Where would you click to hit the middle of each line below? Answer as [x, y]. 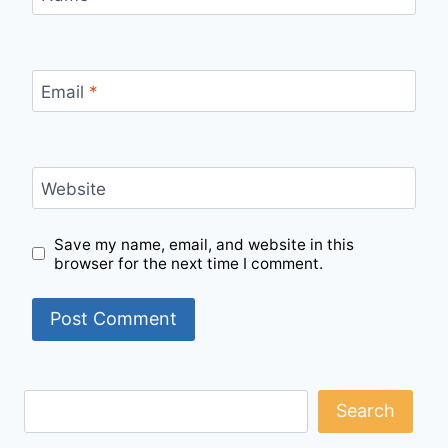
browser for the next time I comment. [189, 263]
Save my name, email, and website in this [204, 244]
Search [365, 411]
